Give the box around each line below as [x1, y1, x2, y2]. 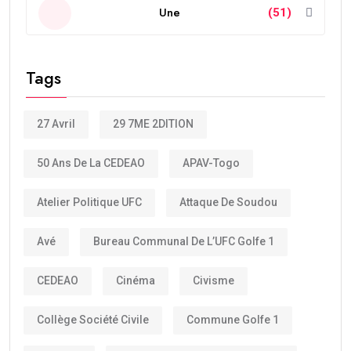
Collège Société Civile [37, 313, 149, 327]
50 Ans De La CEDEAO [37, 157, 145, 170]
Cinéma [116, 274, 155, 288]
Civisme [193, 274, 234, 288]
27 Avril [37, 118, 75, 131]
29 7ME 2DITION [113, 118, 194, 131]
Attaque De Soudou [179, 196, 277, 209]
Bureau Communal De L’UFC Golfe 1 [93, 235, 274, 248]
